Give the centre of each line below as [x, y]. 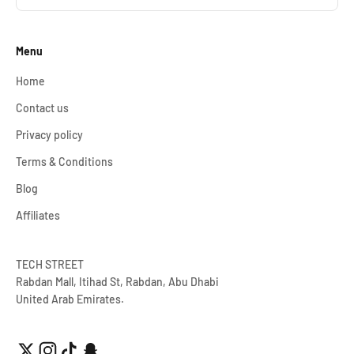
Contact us [42, 108]
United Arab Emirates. [70, 299]
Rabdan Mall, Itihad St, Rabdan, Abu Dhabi [117, 282]
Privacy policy [49, 135]
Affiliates [38, 215]
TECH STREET [50, 264]
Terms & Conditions [64, 162]
